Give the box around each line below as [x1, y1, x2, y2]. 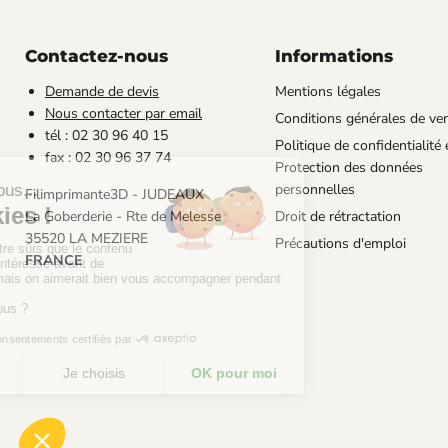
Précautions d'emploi [274, 233, 406, 253]
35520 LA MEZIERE [25, 228, 148, 248]
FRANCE [25, 250, 82, 270]
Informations [274, 45, 393, 66]
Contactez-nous [25, 45, 168, 66]
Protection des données [274, 157, 423, 177]
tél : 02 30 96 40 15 [45, 125, 168, 145]
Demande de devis [45, 81, 159, 101]
